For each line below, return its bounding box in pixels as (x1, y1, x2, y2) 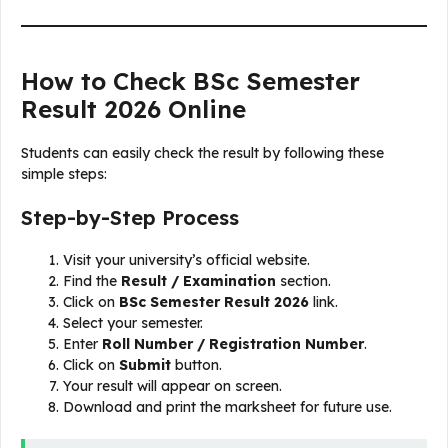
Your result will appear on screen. (63, 377, 282, 396)
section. (276, 272, 331, 291)
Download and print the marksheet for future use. (63, 398, 392, 417)
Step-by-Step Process (21, 205, 239, 231)
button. (171, 356, 222, 375)
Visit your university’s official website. (63, 251, 310, 270)
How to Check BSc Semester (21, 66, 360, 97)
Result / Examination (121, 272, 276, 291)
